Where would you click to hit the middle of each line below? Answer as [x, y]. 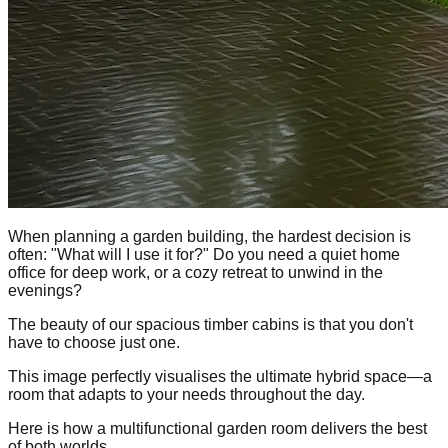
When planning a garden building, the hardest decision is [209, 237]
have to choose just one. [94, 343]
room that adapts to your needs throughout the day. [186, 395]
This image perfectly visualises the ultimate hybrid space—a [220, 377]
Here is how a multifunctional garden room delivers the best [217, 429]
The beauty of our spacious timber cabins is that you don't [210, 325]
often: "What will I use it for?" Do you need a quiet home [204, 255]
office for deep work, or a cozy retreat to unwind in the [195, 273]
